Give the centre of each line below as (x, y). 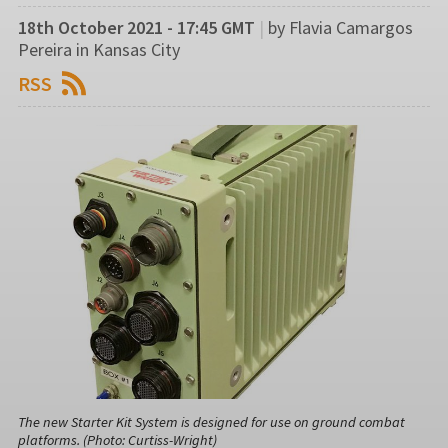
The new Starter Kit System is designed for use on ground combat (211, 421)
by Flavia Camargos (340, 27)
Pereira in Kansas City (99, 49)
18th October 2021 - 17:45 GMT (136, 27)
